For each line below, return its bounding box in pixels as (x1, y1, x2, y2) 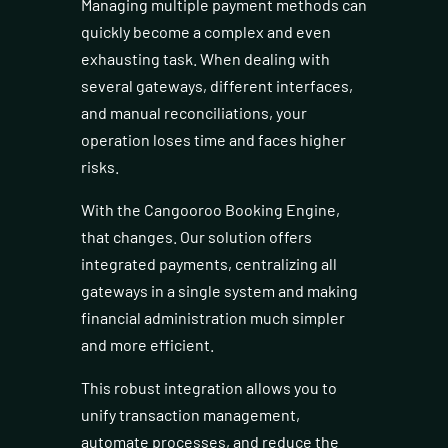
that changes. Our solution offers (80, 227, 312, 247)
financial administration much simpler (80, 308, 345, 328)
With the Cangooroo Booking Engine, (80, 200, 340, 220)
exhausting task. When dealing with (80, 49, 330, 69)
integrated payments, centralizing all (80, 254, 337, 274)
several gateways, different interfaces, (80, 76, 353, 96)
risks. (80, 157, 119, 177)
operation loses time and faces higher (80, 130, 346, 150)
